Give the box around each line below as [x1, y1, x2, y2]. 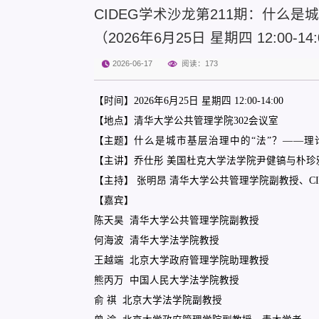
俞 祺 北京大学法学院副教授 [94, 295, 222, 306]
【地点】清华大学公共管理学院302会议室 [94, 115, 278, 127]
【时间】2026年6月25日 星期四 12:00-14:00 [94, 95, 283, 107]
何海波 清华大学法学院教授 [94, 235, 219, 246]
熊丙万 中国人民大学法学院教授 [94, 275, 239, 286]
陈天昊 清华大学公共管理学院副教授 [94, 215, 259, 226]
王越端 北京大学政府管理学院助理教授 [94, 255, 269, 266]
